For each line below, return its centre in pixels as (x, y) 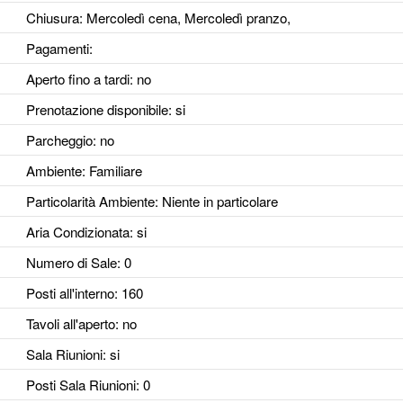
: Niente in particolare (216, 201)
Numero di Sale (71, 263)
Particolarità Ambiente (90, 201)
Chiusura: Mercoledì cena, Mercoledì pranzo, (158, 18)
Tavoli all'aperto (70, 324)
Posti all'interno (70, 293)
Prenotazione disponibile (97, 110)
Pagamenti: (59, 49)
